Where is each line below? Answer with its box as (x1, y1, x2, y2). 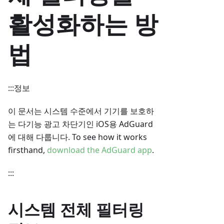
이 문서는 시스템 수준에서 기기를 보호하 (8, 105, 154, 117)
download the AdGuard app (47, 144, 152, 156)
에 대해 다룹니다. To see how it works (8, 131, 147, 143)
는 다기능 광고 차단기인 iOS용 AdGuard (8, 118, 153, 130)
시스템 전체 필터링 (8, 198, 144, 220)
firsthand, (8, 144, 47, 156)
